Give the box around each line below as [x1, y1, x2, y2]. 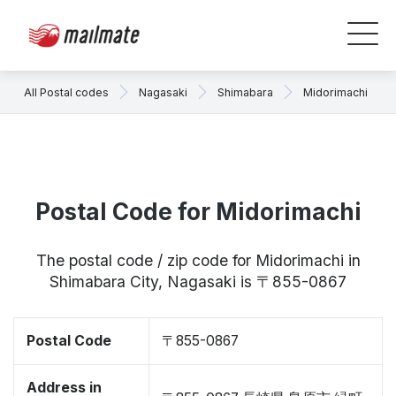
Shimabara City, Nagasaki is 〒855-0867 [49, 272, 346, 291]
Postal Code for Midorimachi [34, 198, 362, 225]
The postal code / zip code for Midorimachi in [35, 251, 361, 270]
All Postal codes [24, 85, 109, 99]
